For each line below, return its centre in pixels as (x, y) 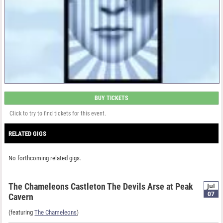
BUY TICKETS (111, 98)
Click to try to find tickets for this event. (57, 113)
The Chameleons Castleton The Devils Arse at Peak (101, 186)
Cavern (21, 197)
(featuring (22, 212)
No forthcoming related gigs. (45, 158)
